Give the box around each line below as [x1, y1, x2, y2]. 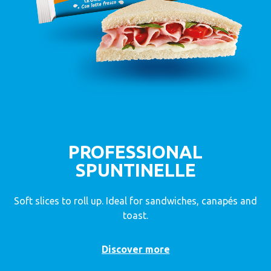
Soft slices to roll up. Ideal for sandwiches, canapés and [14, 195, 257, 207]
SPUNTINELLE [75, 160, 196, 181]
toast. [123, 210, 148, 221]
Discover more [101, 244, 170, 255]
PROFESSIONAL [68, 142, 203, 163]
